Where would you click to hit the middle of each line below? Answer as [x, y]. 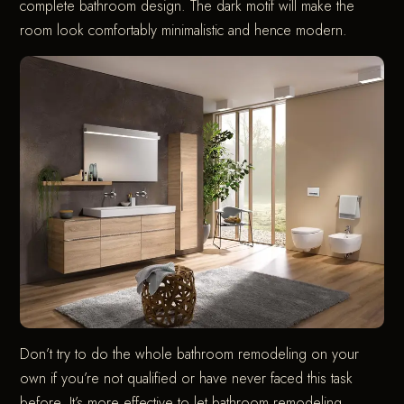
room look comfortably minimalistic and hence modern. [184, 31]
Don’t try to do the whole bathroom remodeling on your [190, 354]
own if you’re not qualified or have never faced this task [187, 379]
